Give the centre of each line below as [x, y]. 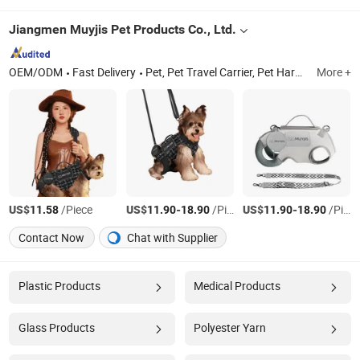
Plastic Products [59, 286]
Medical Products [237, 286]
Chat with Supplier [172, 237]
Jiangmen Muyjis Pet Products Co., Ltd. [123, 29]
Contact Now [52, 237]
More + [333, 72]
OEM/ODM [36, 72]
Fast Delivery [104, 72]
